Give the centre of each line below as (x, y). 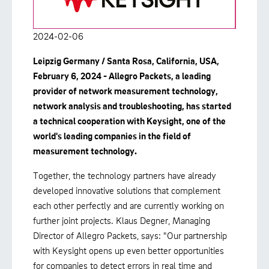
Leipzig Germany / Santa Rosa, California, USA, (126, 60)
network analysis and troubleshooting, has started (132, 105)
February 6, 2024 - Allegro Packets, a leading (122, 75)
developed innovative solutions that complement (127, 190)
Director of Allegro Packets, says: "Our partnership (130, 235)
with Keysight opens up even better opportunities (128, 250)
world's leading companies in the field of (112, 135)
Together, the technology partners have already (125, 175)
